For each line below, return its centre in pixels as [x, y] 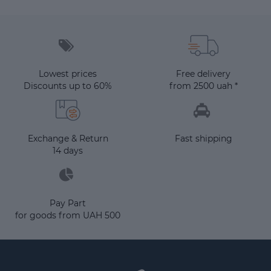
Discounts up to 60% [68, 86]
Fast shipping [203, 139]
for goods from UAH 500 [68, 215]
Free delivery [203, 74]
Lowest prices [68, 74]
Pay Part [68, 203]
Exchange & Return [68, 139]
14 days [68, 151]
